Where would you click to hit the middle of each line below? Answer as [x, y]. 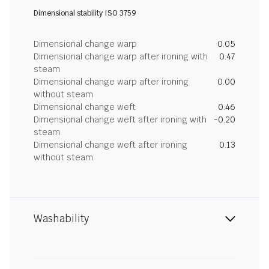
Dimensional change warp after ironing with [121, 56]
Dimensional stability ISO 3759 [85, 13]
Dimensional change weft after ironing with [120, 119]
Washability [61, 219]
